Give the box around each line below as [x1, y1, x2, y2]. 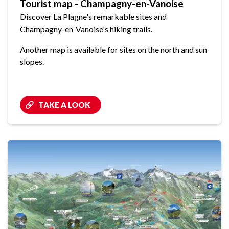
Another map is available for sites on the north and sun [20, 44, 207, 55]
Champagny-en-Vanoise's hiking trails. [20, 24, 153, 34]
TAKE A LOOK [38, 100, 90, 110]
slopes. [20, 57, 44, 67]
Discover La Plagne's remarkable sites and [20, 12, 167, 22]
